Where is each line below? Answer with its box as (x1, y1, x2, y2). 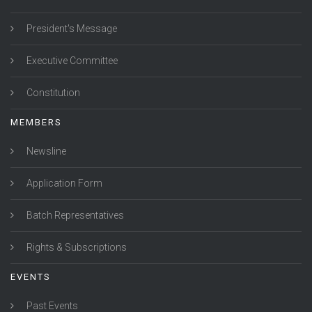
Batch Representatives (24, 210, 124, 221)
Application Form (24, 178, 102, 189)
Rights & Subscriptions (24, 242, 127, 253)
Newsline (24, 146, 66, 157)
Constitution (24, 87, 80, 98)
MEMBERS (10, 117, 62, 127)
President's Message (24, 23, 117, 34)
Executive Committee (24, 55, 118, 66)
